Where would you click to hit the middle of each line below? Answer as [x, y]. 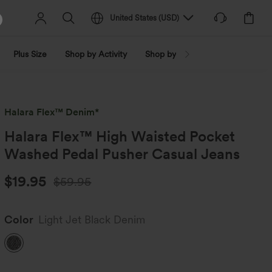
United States [134, 18]
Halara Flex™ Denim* [52, 112]
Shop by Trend [173, 54]
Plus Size [30, 54]
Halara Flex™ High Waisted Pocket [120, 136]
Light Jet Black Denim [92, 219]
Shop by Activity [96, 54]
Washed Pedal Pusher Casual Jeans [122, 154]
